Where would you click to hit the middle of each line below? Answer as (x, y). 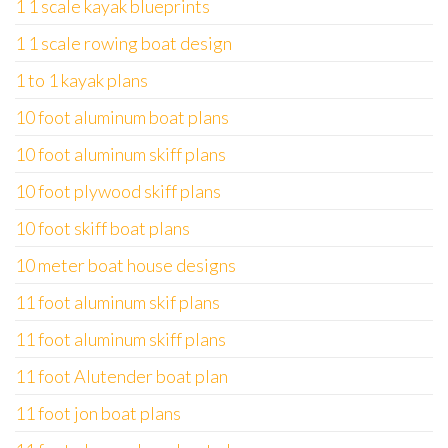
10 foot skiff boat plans (102, 228)
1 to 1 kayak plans (81, 80)
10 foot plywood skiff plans (118, 191)
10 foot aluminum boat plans (122, 117)
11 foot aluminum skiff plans (120, 339)
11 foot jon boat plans (98, 413)
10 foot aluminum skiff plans (120, 154)
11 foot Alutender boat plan (121, 376)
